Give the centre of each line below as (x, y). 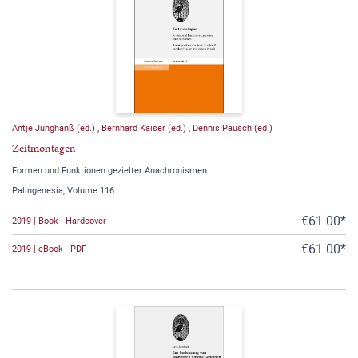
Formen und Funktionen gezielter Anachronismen (109, 169)
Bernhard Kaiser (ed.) (145, 127)
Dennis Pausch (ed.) (233, 127)
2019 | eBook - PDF (49, 249)
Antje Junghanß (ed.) (55, 127)
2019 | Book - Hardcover (59, 221)
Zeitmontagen (44, 148)
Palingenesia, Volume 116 (63, 189)
